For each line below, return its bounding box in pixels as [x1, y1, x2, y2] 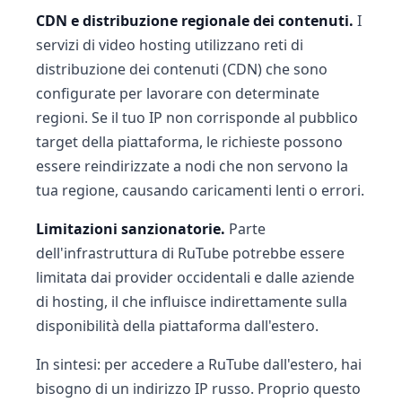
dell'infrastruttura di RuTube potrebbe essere [36, 243, 345, 263]
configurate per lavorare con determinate [36, 83, 319, 103]
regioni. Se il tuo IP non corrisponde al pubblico [36, 108, 358, 127]
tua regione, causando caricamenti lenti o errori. [36, 180, 364, 200]
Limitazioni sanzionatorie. [36, 219, 225, 239]
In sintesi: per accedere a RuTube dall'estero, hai [36, 354, 362, 374]
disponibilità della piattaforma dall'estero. [36, 316, 319, 336]
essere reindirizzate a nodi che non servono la [36, 156, 348, 176]
